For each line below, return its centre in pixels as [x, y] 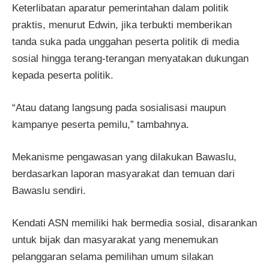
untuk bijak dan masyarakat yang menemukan [115, 240]
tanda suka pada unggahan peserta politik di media [125, 41]
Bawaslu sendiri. [49, 191]
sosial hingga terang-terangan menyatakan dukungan [130, 58]
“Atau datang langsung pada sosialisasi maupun [119, 108]
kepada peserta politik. [63, 75]
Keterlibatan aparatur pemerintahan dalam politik [120, 8]
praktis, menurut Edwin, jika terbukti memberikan [122, 25]
